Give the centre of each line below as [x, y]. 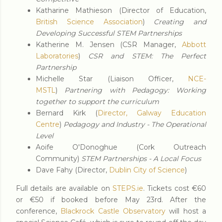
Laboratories [57, 56]
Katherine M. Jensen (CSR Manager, [109, 44]
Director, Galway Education [152, 113]
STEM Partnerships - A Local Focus [141, 158]
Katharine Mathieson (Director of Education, [121, 10]
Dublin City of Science [147, 170]
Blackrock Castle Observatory [113, 211]
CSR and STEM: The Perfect [147, 56]
